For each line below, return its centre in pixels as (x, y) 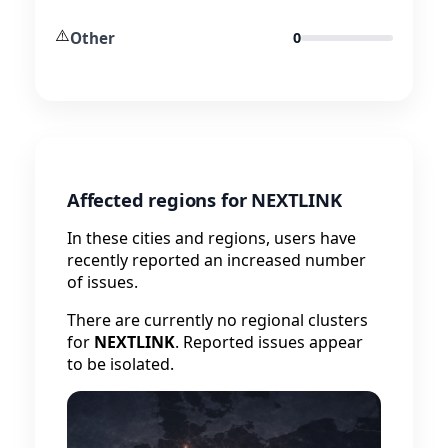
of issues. (102, 281)
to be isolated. (120, 363)
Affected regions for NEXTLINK (204, 199)
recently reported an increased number (216, 259)
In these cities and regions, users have (211, 237)
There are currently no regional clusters (217, 319)
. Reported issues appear (269, 341)
